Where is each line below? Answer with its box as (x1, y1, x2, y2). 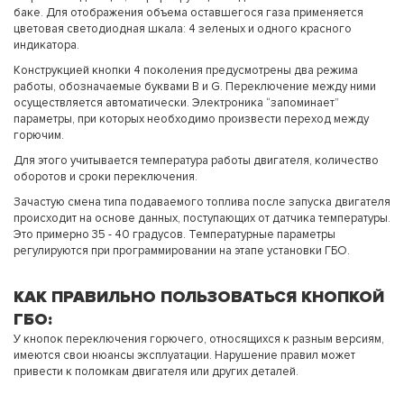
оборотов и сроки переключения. (14, 170, 197, 185)
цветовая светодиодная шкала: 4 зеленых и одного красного (14, 22, 352, 37)
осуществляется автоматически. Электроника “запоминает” (14, 96, 339, 111)
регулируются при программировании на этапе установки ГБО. (14, 243, 350, 259)
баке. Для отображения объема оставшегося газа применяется (14, 5, 363, 21)
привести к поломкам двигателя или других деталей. (14, 364, 298, 380)
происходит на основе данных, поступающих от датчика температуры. (14, 211, 390, 226)
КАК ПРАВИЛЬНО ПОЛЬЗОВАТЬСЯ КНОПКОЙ (14, 287, 384, 308)
